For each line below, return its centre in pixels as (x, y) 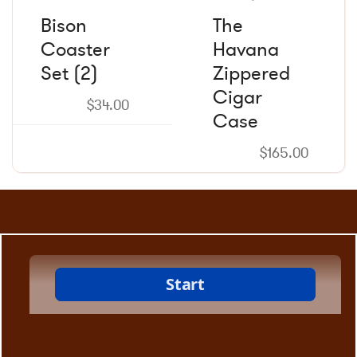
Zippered (252, 73)
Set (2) (69, 73)
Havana (246, 49)
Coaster (75, 49)
